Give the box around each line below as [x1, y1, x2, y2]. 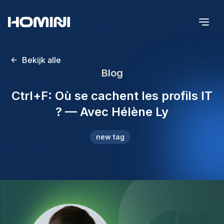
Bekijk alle [22, 55, 61, 65]
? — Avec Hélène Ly [55, 104, 168, 119]
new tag [95, 132, 124, 141]
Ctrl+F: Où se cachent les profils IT [11, 88, 212, 103]
